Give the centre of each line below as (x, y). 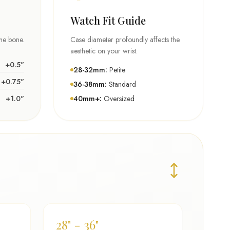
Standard (121, 84)
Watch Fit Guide (108, 20)
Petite (116, 70)
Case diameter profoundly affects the (125, 40)
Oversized (118, 99)
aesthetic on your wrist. (104, 51)
